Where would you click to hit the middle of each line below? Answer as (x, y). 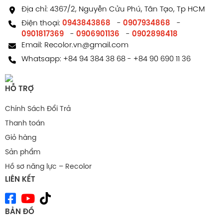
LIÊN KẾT (20, 179)
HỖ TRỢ (19, 89)
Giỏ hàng (21, 138)
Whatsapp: (42, 59)
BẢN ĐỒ (20, 212)
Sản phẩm (23, 152)
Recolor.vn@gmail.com (86, 45)
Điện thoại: (42, 23)
